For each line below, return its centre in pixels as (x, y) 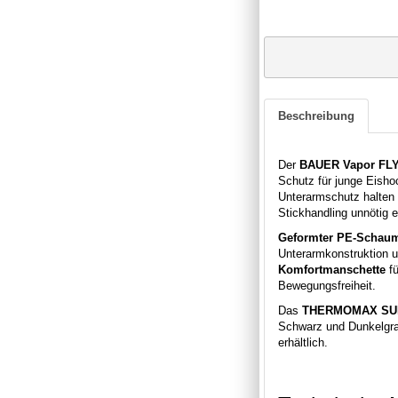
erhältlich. (303, 342)
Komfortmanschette (332, 269)
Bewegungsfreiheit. (327, 285)
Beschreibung (316, 115)
